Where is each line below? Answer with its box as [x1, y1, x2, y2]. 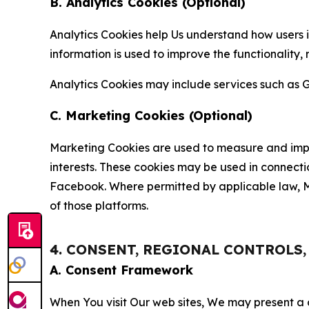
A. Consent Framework [50, 261, 193, 278]
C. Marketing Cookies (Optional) [50, 107, 252, 123]
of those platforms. [50, 198, 148, 212]
